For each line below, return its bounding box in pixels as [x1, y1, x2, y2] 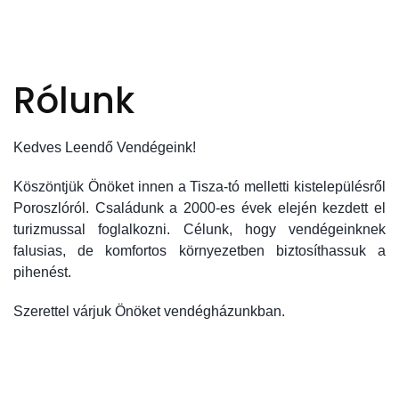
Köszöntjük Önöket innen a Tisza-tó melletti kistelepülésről [13, 178, 386, 194]
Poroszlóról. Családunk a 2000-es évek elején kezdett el [13, 199, 386, 216]
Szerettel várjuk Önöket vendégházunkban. [13, 303, 285, 319]
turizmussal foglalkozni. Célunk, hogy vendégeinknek [13, 221, 386, 237]
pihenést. [13, 264, 71, 280]
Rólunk [13, 75, 134, 126]
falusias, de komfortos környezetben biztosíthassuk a [13, 242, 386, 258]
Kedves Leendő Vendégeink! [13, 139, 196, 155]
